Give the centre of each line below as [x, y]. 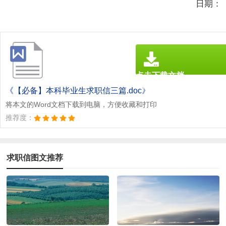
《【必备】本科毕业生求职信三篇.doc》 [78, 90]
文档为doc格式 [156, 86]
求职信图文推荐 [35, 157]
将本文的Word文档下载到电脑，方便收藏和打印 [81, 104]
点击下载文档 [160, 75]
